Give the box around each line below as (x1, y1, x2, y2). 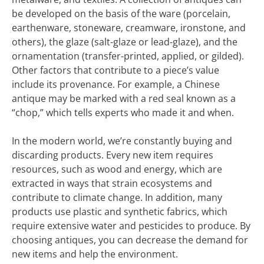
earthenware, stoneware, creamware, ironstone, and (12, 21, 246, 34)
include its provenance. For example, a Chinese (12, 78, 220, 91)
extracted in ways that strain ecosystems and (12, 177, 212, 190)
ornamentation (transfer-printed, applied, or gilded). (12, 49, 244, 62)
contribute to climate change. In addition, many (12, 191, 222, 204)
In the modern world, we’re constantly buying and (12, 134, 232, 147)
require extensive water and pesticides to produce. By (12, 219, 250, 232)
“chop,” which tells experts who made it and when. (12, 106, 234, 119)
